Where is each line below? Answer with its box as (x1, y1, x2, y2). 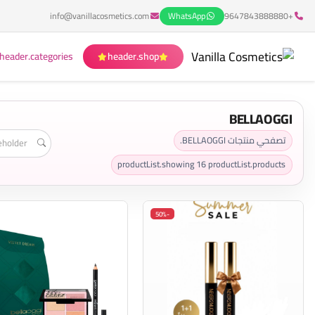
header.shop (107, 47, 159, 65)
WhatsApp (168, 7, 205, 24)
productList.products (208, 156, 286, 173)
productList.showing (117, 156, 197, 173)
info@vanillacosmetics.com (50, 7, 149, 24)
